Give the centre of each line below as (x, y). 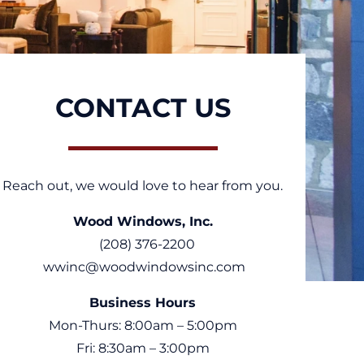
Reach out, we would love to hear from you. (143, 186)
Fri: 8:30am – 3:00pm (143, 349)
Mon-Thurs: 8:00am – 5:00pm (143, 326)
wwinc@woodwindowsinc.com (145, 267)
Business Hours (143, 303)
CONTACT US (143, 108)
